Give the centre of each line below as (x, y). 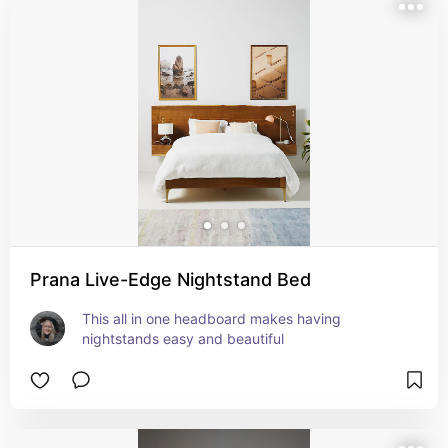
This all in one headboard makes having (211, 318)
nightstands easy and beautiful (183, 338)
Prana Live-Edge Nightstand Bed (170, 279)
